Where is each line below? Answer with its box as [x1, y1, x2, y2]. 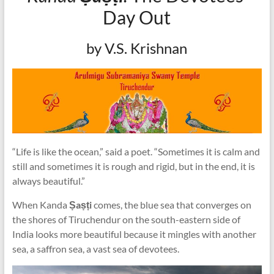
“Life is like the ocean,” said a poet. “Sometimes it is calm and [12, 145, 260, 157]
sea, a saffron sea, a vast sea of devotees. [12, 242, 179, 254]
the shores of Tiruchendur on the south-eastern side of [12, 213, 240, 225]
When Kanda [12, 198, 69, 210]
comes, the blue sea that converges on [91, 198, 251, 210]
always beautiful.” [12, 174, 85, 187]
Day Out [103, 6, 171, 28]
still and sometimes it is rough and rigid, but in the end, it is [12, 160, 255, 172]
